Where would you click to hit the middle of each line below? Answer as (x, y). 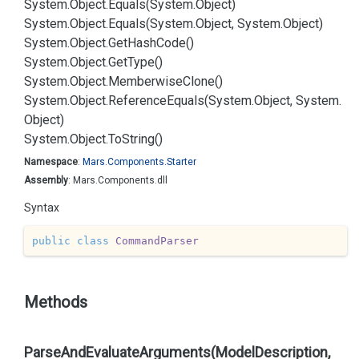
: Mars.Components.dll (118, 180)
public (51, 240)
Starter (182, 162)
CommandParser (157, 240)
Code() (175, 43)
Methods (56, 302)
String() (142, 139)
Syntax (42, 208)
